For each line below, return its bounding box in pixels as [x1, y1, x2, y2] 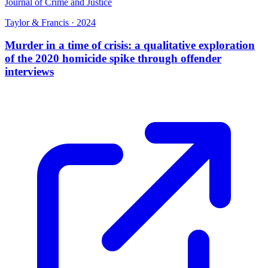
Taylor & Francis [5, 17, 69, 28]
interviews [5, 65, 54, 78]
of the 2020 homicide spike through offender [5, 52, 221, 65]
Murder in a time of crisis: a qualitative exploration [5, 39, 255, 52]
